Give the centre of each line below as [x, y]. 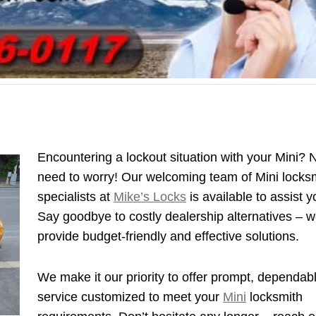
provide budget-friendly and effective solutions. [168, 236]
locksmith [274, 297]
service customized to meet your [130, 297]
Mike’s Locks [150, 196]
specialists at [75, 196]
